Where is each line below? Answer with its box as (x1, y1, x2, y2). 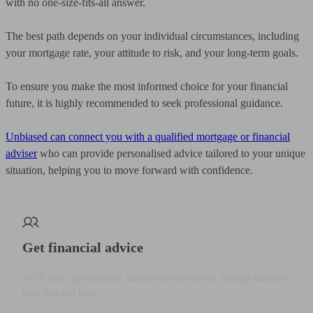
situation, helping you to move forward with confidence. (6, 164, 253, 176)
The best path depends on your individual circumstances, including (6, 30, 299, 42)
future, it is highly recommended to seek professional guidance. (6, 97, 283, 109)
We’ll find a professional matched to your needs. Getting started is (22, 273, 289, 284)
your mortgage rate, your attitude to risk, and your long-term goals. (6, 47, 298, 59)
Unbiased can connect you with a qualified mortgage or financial (6, 131, 290, 143)
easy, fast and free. (22, 288, 97, 298)
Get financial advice (22, 240, 143, 255)
